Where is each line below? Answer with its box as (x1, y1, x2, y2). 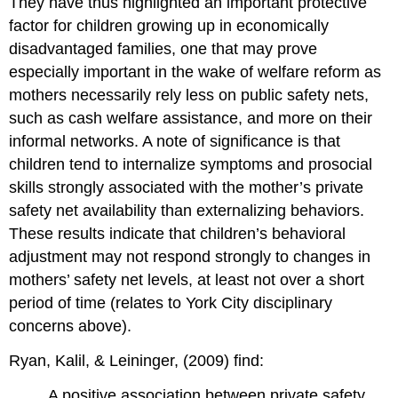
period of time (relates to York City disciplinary (9, 294, 333, 313)
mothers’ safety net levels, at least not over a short (9, 271, 365, 290)
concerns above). (9, 317, 132, 336)
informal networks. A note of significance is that (9, 132, 341, 151)
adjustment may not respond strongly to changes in (9, 248, 371, 267)
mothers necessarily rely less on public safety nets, (9, 86, 370, 105)
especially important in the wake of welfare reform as (9, 63, 382, 82)
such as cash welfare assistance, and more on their (9, 109, 373, 128)
